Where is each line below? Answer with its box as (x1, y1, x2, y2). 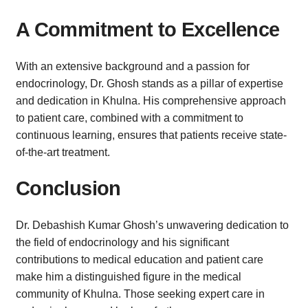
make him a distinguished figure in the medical (16, 270, 241, 283)
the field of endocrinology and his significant (16, 236, 229, 248)
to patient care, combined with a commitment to (16, 111, 243, 124)
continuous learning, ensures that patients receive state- (16, 129, 287, 141)
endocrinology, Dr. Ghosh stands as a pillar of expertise (16, 77, 283, 89)
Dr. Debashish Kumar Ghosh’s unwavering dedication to (16, 219, 289, 231)
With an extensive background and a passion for (16, 60, 250, 72)
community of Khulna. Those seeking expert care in (16, 287, 265, 300)
